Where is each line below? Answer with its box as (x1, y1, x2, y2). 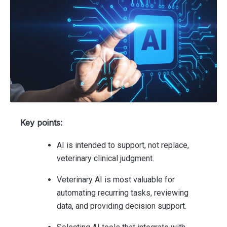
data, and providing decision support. (57, 201, 186, 211)
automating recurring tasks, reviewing (57, 187, 188, 198)
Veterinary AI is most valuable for (57, 174, 175, 184)
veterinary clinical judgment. (57, 153, 154, 163)
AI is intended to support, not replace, (57, 140, 189, 150)
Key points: (20, 117, 62, 128)
